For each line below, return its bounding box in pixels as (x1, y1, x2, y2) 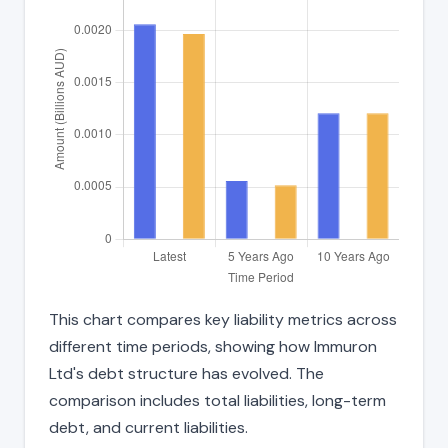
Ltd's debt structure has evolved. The (49, 362, 324, 384)
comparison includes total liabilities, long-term (49, 389, 386, 411)
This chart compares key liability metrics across (49, 308, 397, 330)
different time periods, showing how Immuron (49, 335, 377, 357)
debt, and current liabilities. (49, 416, 248, 438)
